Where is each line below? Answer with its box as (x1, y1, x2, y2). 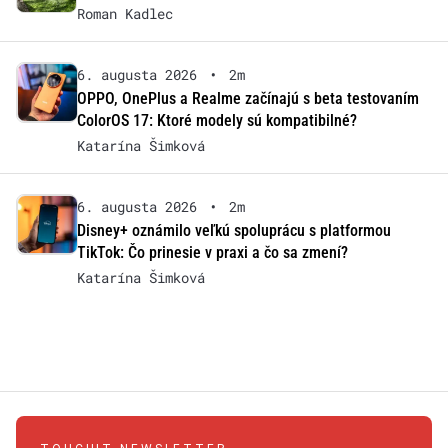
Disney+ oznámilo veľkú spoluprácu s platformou (76, 221, 391, 241)
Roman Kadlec (76, 4, 173, 24)
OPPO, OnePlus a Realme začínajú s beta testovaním (76, 89, 419, 109)
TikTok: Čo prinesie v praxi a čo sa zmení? (76, 243, 348, 263)
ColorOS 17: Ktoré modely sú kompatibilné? (76, 111, 357, 131)
